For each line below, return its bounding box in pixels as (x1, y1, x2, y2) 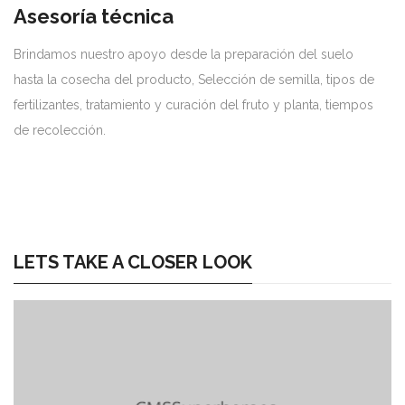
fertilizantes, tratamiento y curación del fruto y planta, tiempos (14, 97, 373, 112)
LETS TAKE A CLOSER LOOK (14, 250, 252, 273)
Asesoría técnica (14, 4, 174, 28)
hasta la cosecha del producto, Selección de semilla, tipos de (14, 71, 374, 87)
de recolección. (14, 122, 106, 137)
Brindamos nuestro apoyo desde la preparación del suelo (14, 46, 353, 61)
